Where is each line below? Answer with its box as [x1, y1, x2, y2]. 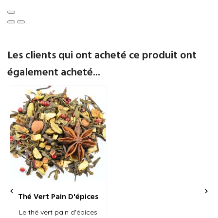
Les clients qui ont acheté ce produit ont [7, 47, 197, 64]
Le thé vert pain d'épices [19, 207, 97, 217]
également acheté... [7, 64, 100, 81]
